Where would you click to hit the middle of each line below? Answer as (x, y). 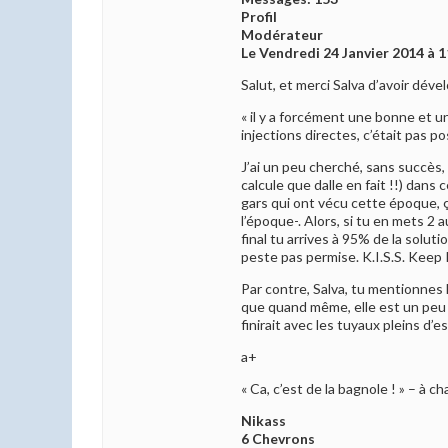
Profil (259, 17)
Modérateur (282, 35)
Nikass (263, 421)
